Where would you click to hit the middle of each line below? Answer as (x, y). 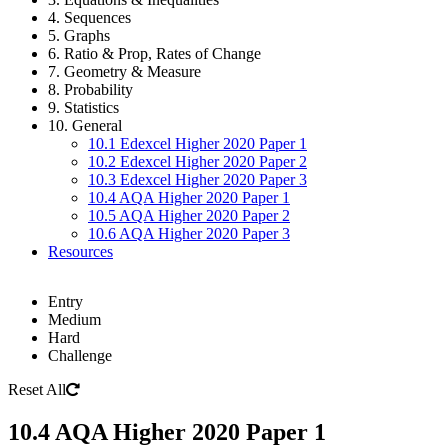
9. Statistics (83, 107)
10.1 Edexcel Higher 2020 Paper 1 (197, 143)
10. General (85, 125)
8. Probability (90, 89)
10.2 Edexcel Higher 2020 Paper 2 (197, 161)
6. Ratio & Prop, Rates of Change (154, 53)
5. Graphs (79, 35)
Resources (80, 251)
